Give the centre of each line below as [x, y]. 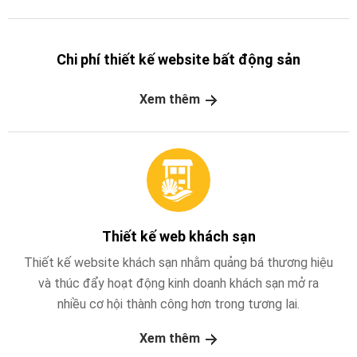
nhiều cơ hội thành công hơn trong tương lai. [178, 304]
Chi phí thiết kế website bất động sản [178, 60]
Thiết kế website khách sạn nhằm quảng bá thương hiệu [178, 262]
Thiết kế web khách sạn [178, 236]
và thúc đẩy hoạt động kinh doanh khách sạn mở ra [178, 283]
